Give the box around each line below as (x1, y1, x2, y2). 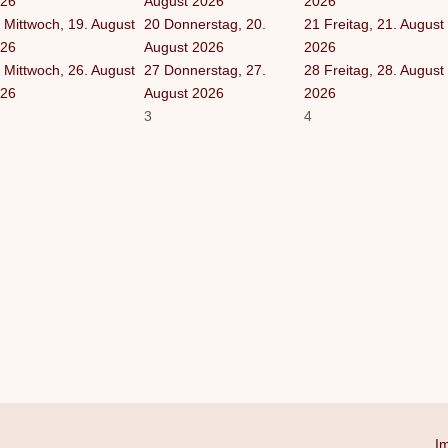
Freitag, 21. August (324, 15, 444, 32)
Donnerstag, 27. (164, 61, 266, 78)
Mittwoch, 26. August (4, 61, 135, 78)
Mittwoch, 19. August (4, 15, 135, 32)
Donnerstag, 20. (164, 15, 266, 32)
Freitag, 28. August (324, 61, 444, 78)
